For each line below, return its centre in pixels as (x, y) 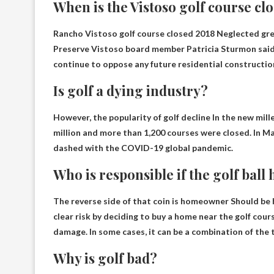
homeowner (205, 201)
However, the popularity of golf (117, 117)
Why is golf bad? (105, 258)
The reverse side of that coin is (117, 201)
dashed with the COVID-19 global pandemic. (143, 147)
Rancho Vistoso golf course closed (124, 33)
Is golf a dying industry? (131, 90)
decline (196, 117)
